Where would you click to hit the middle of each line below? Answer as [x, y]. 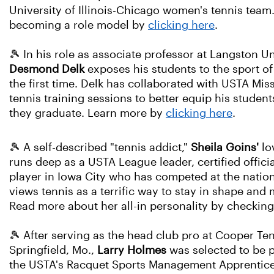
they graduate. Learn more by [87, 113]
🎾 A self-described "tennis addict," [100, 147]
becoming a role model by [79, 25]
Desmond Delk [47, 69]
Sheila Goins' [225, 147]
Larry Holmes [132, 250]
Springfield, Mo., [53, 250]
